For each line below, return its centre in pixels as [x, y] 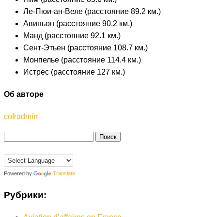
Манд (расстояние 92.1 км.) [72, 35]
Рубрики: [25, 195]
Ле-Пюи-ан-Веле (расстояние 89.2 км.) [92, 11]
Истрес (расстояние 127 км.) [74, 72]
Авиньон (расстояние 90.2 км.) [78, 23]
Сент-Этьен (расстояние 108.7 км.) [85, 47]
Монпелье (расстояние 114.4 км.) [82, 60]
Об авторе [24, 94]
